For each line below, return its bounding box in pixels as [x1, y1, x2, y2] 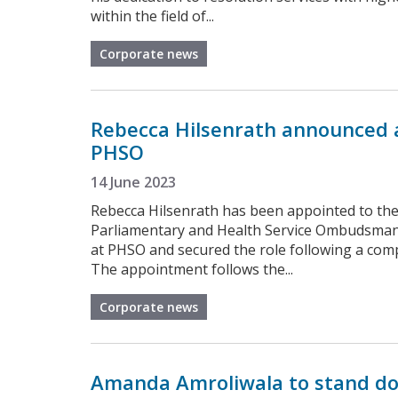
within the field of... [91, 5, 214, 26]
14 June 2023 [91, 171, 176, 192]
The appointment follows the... [91, 259, 293, 279]
